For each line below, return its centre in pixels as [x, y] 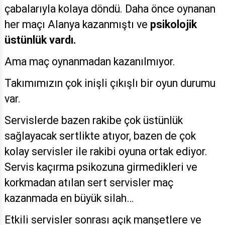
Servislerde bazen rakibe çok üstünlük [94, 121]
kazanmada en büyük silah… [69, 198]
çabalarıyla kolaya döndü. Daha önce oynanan [110, 9]
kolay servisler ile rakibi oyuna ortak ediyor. [106, 152]
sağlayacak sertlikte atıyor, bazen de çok [100, 136]
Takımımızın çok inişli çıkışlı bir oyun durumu [110, 83]
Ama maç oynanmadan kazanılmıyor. [90, 62]
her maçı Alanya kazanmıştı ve [77, 25]
